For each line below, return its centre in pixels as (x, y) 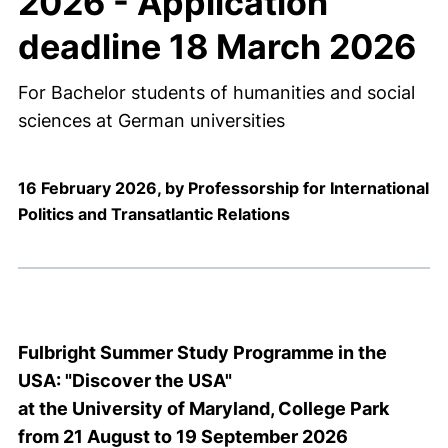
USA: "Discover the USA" (125, 380)
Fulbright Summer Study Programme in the (202, 352)
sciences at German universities (151, 120)
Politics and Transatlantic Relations (154, 214)
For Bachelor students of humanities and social (216, 92)
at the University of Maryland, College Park (203, 408)
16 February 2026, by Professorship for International (223, 188)
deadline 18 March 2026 (217, 46)
